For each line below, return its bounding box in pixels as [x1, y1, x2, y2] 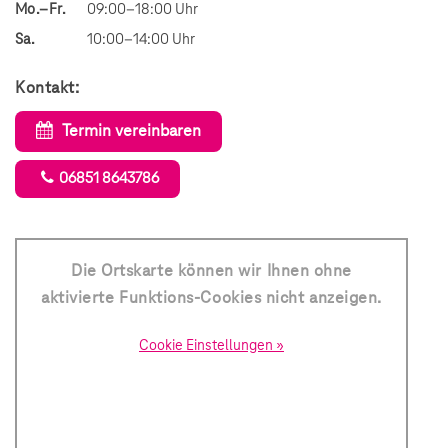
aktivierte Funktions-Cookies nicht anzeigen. [41, 288, 382, 307]
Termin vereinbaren [62, 121, 202, 140]
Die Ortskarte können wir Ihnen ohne [71, 261, 352, 280]
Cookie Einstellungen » [139, 337, 284, 354]
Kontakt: [15, 78, 80, 97]
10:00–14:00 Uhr [87, 31, 195, 48]
